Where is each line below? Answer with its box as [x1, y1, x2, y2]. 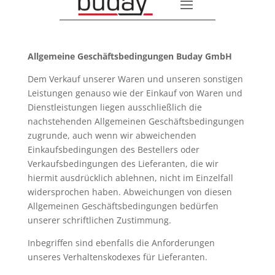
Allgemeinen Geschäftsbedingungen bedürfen [27, 200, 219, 212]
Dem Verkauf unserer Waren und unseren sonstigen [27, 73, 243, 85]
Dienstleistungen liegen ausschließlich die [27, 101, 202, 113]
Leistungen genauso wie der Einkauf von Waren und [27, 87, 242, 99]
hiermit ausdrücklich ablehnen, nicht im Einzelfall [27, 172, 233, 184]
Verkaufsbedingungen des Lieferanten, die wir [27, 158, 219, 169]
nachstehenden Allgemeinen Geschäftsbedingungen [27, 115, 244, 127]
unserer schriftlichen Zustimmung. [27, 214, 171, 226]
